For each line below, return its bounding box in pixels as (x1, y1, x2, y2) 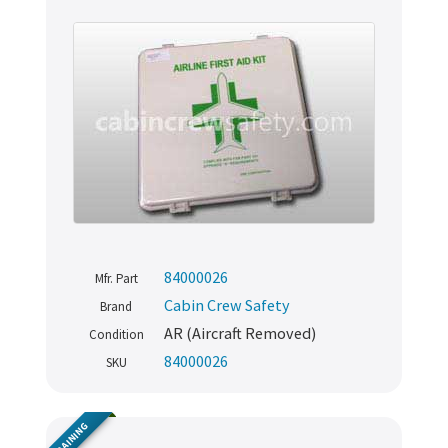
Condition (88, 326, 144, 344)
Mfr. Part (94, 270, 138, 288)
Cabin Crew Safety (164, 295, 290, 316)
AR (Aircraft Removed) (164, 323, 316, 344)
